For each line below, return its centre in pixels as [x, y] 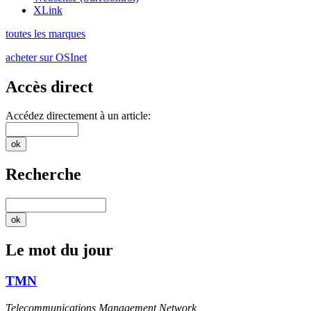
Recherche [43, 175]
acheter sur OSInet [46, 57]
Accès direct [49, 86]
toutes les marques [45, 33]
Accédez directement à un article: [78, 116]
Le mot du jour [59, 250]
